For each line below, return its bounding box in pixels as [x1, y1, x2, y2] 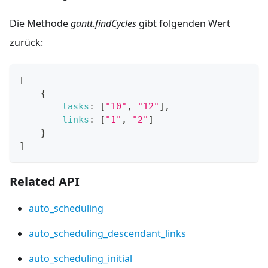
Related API [10, 173, 80, 190]
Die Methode [10, 17, 71, 31]
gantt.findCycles [71, 17, 136, 31]
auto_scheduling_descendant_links [29, 227, 186, 240]
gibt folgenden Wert [136, 17, 230, 31]
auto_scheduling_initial [29, 252, 132, 266]
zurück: [10, 36, 43, 50]
